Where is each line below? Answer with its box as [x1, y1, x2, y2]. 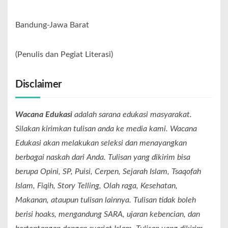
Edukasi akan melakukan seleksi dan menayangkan [15, 138, 187, 147]
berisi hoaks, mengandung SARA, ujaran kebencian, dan [15, 210, 200, 218]
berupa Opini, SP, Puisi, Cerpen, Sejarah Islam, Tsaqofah [15, 167, 201, 176]
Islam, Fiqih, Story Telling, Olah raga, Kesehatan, [15, 181, 178, 190]
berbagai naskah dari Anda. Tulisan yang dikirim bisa [15, 153, 190, 161]
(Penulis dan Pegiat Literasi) [15, 50, 113, 59]
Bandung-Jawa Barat [15, 20, 89, 29]
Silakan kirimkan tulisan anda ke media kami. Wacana [15, 124, 197, 133]
